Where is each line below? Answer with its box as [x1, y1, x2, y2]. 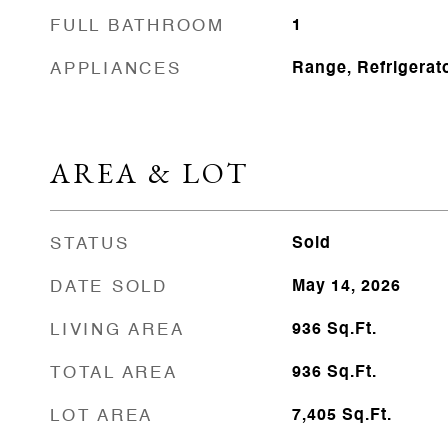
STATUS [50, 236, 130, 253]
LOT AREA [50, 408, 153, 425]
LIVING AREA [50, 322, 185, 339]
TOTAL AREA [50, 365, 178, 382]
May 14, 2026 [291, 279, 401, 295]
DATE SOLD [50, 279, 168, 296]
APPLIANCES [50, 61, 182, 78]
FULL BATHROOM [50, 18, 225, 35]
